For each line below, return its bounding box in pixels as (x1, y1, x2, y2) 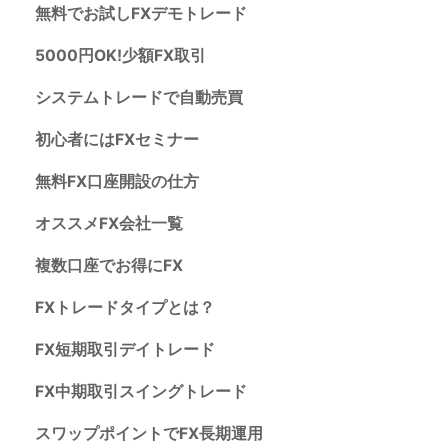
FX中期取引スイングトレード (34, 381, 247, 401)
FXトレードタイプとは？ (34, 297, 215, 317)
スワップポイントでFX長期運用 (34, 423, 263, 443)
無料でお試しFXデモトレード (34, 3, 247, 23)
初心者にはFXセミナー (34, 129, 199, 149)
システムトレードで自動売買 (34, 87, 243, 107)
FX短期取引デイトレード (34, 339, 215, 359)
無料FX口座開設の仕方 (34, 171, 199, 191)
